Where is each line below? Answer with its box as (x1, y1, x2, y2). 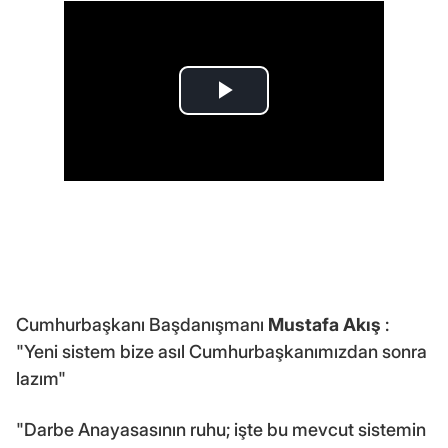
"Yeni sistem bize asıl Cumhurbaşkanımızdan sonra (16, 340, 427, 362)
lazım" (16, 367, 66, 389)
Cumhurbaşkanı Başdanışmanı (16, 313, 268, 335)
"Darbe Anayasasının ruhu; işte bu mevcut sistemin (16, 418, 426, 440)
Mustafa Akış (268, 313, 381, 335)
